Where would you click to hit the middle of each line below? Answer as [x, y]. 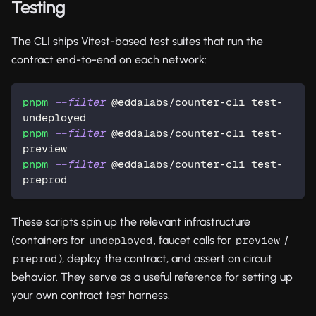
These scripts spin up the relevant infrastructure [131, 221]
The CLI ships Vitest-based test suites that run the [137, 41]
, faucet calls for [194, 240]
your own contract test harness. [91, 295]
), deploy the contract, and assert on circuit [165, 258]
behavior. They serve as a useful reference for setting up [152, 276]
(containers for [49, 240]
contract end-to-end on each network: [109, 59]
